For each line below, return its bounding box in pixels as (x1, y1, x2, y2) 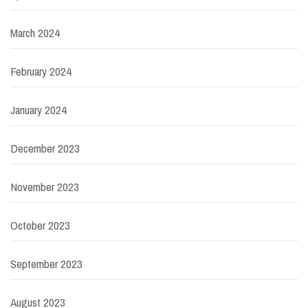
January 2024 (10, 102, 67, 118)
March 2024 (10, 25, 60, 41)
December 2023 (10, 140, 80, 157)
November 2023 (10, 179, 79, 195)
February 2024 (10, 63, 71, 80)
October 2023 (10, 217, 70, 234)
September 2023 (10, 256, 82, 272)
